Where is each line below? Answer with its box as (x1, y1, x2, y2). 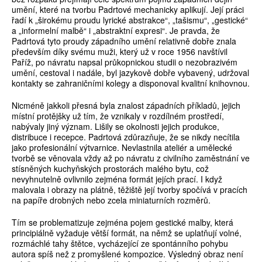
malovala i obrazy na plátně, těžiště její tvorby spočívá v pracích (12, 184, 247, 196)
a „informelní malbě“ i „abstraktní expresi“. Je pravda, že (12, 25, 220, 37)
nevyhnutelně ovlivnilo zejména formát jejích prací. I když (12, 173, 222, 185)
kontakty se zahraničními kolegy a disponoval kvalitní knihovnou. (12, 77, 250, 89)
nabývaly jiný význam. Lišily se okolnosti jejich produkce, (12, 120, 219, 133)
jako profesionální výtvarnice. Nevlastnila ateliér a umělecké (12, 142, 232, 154)
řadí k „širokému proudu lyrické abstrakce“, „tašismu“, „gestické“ (12, 14, 248, 26)
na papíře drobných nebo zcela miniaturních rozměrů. (12, 194, 211, 206)
